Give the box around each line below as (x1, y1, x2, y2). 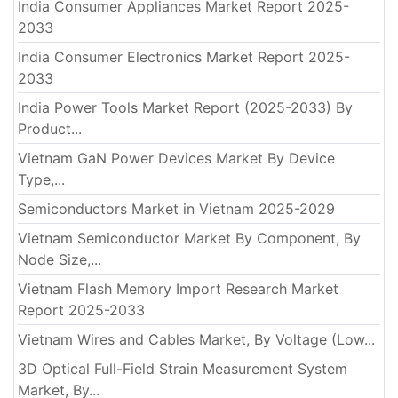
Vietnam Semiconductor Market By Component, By (18, 228, 361, 247)
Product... (18, 119, 82, 138)
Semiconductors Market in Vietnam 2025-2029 (18, 199, 335, 218)
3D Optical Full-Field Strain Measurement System (18, 359, 347, 378)
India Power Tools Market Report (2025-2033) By (18, 98, 353, 116)
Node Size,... (18, 250, 101, 268)
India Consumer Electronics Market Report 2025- (18, 47, 350, 66)
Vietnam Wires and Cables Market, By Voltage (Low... (18, 330, 375, 348)
